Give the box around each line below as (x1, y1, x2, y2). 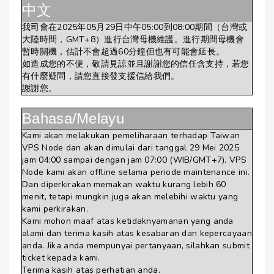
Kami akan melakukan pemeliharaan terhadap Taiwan (22, 130, 240, 141)
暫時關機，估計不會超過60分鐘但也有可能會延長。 (22, 46, 225, 57)
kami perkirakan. (22, 203, 88, 215)
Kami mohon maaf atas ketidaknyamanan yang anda (22, 215, 234, 227)
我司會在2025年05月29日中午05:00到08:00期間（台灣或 (22, 21, 248, 33)
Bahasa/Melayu (22, 110, 124, 127)
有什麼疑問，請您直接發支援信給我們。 (22, 70, 180, 82)
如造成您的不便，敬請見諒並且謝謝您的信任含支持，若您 (22, 58, 250, 70)
